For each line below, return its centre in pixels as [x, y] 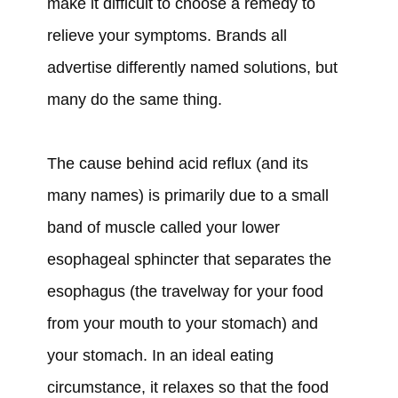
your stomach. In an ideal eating [160, 356]
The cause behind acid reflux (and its [177, 164]
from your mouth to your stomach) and [182, 324]
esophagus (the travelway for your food [185, 292]
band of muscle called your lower [163, 228]
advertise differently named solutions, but [192, 68]
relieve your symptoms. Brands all [167, 36]
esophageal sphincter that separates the [189, 260]
